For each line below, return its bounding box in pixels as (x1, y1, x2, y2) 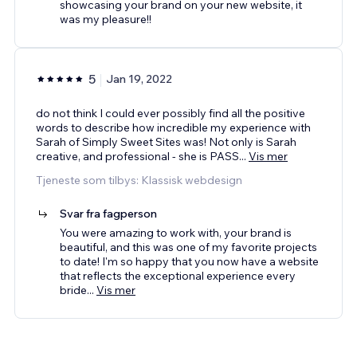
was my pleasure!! (60, 11, 151, 26)
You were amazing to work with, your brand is (60, 225, 292, 240)
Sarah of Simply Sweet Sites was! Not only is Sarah (36, 134, 296, 149)
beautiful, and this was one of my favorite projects (60, 239, 317, 254)
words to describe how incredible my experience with (36, 120, 311, 135)
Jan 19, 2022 (106, 71, 172, 86)
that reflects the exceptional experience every (60, 268, 296, 283)
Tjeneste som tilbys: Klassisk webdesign (36, 172, 242, 187)
